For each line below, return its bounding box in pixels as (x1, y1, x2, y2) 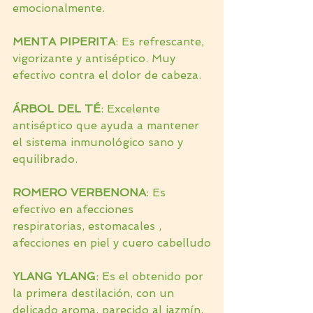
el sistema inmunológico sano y (13, 136, 187, 150)
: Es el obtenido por (96, 270, 207, 284)
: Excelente (101, 102, 163, 116)
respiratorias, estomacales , (13, 219, 165, 233)
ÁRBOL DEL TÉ (13, 102, 101, 116)
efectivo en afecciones (13, 203, 137, 217)
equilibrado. (13, 152, 78, 166)
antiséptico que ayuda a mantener (13, 119, 203, 133)
